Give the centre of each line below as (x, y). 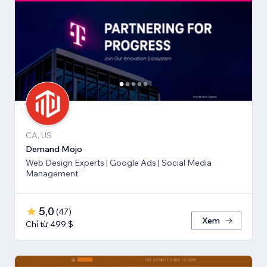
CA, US (39, 136)
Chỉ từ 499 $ (49, 224)
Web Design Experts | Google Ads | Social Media (119, 163)
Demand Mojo (54, 149)
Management (52, 174)
